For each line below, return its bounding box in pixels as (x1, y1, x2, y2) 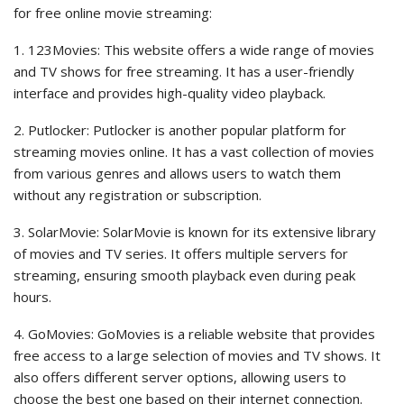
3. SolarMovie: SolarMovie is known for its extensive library (14, 223, 376, 242)
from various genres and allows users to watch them (14, 164, 341, 183)
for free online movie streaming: (14, 4, 212, 23)
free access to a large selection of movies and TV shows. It (14, 346, 381, 365)
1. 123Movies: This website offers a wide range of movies (14, 41, 374, 60)
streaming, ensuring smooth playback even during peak (14, 266, 355, 285)
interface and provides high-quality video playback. (14, 84, 326, 103)
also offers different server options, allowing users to (14, 368, 346, 387)
